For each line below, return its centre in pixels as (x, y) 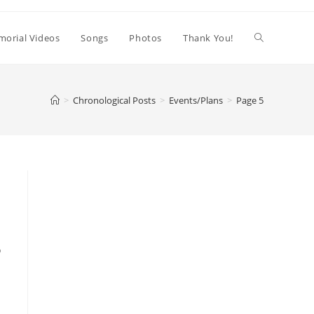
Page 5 (250, 100)
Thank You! (208, 38)
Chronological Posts (114, 100)
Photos (145, 38)
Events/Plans (196, 100)
